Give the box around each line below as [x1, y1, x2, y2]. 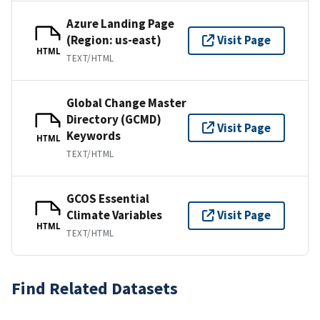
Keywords [66, 127, 121, 144]
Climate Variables [66, 206, 162, 223]
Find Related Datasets [11, 276, 178, 299]
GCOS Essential [66, 190, 149, 206]
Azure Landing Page [66, 15, 174, 31]
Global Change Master [66, 94, 186, 111]
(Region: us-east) [66, 31, 161, 48]
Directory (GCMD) [66, 111, 161, 127]
